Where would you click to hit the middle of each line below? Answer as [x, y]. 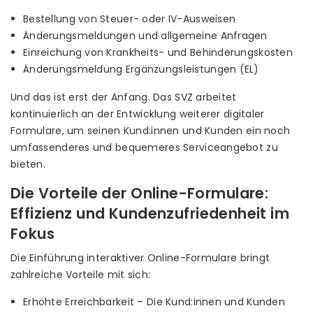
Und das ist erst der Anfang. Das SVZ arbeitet [124, 97]
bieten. [28, 164]
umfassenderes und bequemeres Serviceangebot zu [144, 147]
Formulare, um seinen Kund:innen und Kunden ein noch [151, 131]
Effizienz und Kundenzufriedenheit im [150, 213]
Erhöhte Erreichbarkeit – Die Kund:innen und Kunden [154, 302]
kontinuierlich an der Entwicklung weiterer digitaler [138, 114]
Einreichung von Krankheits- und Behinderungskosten [158, 52]
